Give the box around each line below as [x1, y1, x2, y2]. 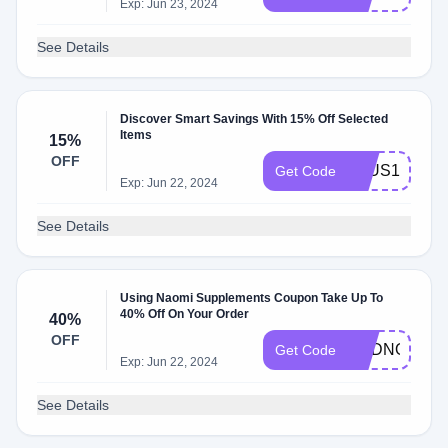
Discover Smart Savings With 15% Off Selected [120, 112, 389, 126]
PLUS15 [348, 162, 409, 179]
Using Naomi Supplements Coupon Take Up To [120, 291, 384, 305]
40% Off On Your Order [120, 307, 250, 321]
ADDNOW [348, 341, 422, 358]
